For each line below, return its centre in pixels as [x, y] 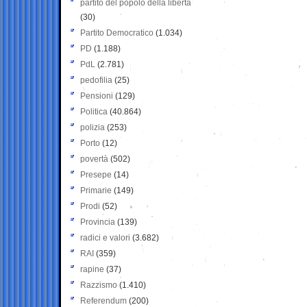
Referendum [103, 300]
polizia [93, 127]
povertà [94, 159]
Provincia [98, 222]
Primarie [96, 190]
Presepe [96, 174]
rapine [92, 269]
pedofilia [96, 80]
